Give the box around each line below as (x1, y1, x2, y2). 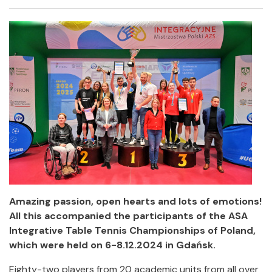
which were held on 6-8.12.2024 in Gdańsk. (9, 239, 216, 251)
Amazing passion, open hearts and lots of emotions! (9, 195, 262, 208)
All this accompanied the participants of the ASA (9, 209, 248, 222)
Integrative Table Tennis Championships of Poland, (9, 224, 256, 237)
